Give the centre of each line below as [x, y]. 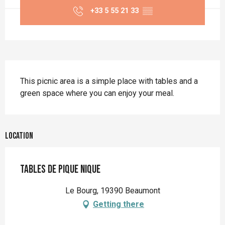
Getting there [119, 204]
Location [19, 136]
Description [33, 70]
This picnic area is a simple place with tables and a [109, 81]
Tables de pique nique [60, 170]
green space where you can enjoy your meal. [97, 93]
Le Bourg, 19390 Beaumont [113, 191]
